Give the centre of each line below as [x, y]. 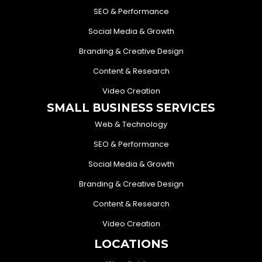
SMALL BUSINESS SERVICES [131, 108]
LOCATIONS [131, 244]
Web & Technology [131, 124]
